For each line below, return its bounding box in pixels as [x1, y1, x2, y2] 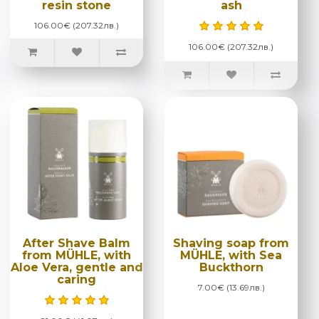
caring [57, 272, 96, 286]
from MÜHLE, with [22, 248, 131, 262]
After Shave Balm [23, 236, 130, 250]
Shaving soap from [173, 236, 289, 250]
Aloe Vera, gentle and [10, 260, 143, 274]
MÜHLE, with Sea [180, 248, 282, 262]
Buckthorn [199, 260, 263, 274]
